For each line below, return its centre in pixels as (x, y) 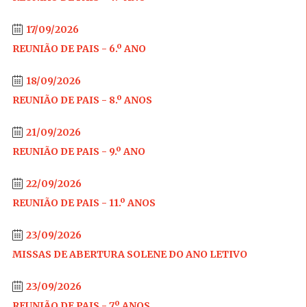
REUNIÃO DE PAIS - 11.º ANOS (84, 203)
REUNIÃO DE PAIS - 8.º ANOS (82, 100)
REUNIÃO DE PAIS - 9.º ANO (78, 151)
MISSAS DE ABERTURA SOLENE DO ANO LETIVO (130, 254)
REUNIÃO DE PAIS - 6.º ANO (79, 49)
